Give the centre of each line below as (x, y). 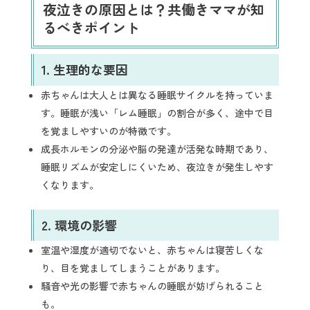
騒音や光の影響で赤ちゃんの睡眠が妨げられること (152, 285)
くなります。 (70, 184)
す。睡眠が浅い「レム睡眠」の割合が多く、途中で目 (157, 112)
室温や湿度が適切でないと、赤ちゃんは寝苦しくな (152, 249)
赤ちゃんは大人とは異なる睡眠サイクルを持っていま (157, 94)
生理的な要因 (90, 70)
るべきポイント (91, 28)
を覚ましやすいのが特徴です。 (108, 130)
